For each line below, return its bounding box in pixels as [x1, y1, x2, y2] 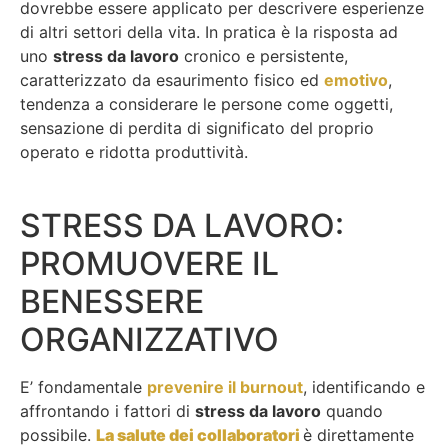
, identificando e [303, 376, 425, 397]
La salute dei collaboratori [96, 424, 303, 445]
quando [321, 400, 383, 421]
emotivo [324, 70, 388, 91]
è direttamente [303, 424, 414, 445]
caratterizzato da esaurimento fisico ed [20, 70, 324, 91]
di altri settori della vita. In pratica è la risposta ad [20, 22, 398, 43]
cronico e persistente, [179, 46, 348, 67]
